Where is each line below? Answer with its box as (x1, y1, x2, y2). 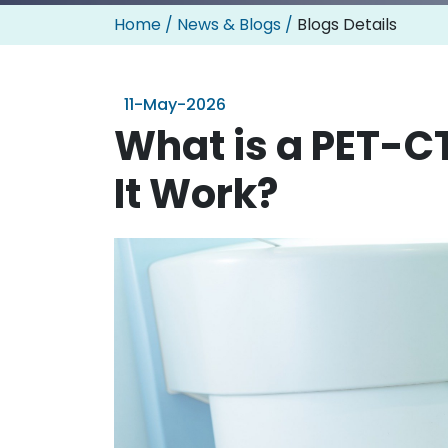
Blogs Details (297, 13, 397, 36)
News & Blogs (177, 13, 281, 36)
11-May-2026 (124, 93, 226, 116)
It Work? (114, 166, 278, 222)
